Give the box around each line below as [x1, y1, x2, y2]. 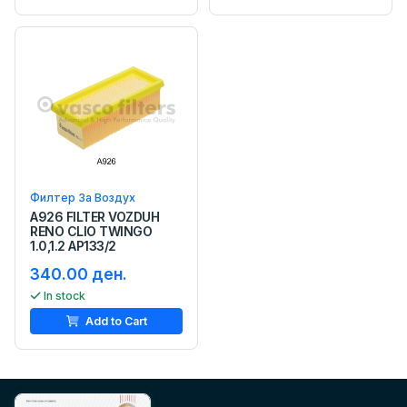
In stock [44, 289, 85, 303]
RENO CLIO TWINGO [30, 223, 153, 240]
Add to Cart [82, 314, 147, 329]
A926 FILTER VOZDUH [30, 209, 160, 225]
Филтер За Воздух [30, 191, 135, 205]
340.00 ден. [30, 264, 127, 284]
